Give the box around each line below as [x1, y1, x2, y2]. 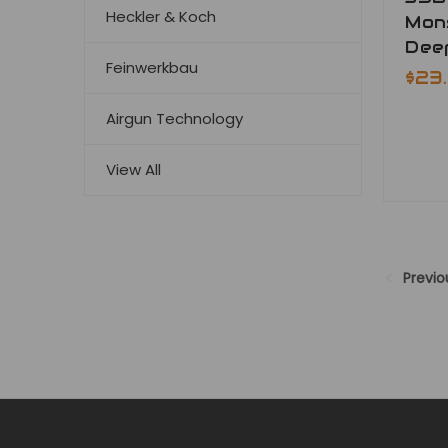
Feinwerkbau [106, 56, 198, 78]
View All [106, 158, 161, 180]
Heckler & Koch [106, 5, 216, 27]
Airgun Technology [106, 107, 243, 129]
